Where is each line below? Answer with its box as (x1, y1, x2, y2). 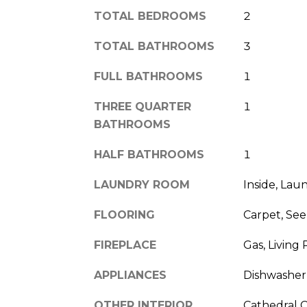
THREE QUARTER (94, 100, 191, 113)
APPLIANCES (94, 269, 167, 282)
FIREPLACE (94, 238, 156, 251)
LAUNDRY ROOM (94, 178, 190, 191)
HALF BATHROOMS (94, 148, 204, 161)
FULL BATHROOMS (94, 70, 203, 83)
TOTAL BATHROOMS (94, 40, 214, 53)
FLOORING (94, 208, 155, 221)
